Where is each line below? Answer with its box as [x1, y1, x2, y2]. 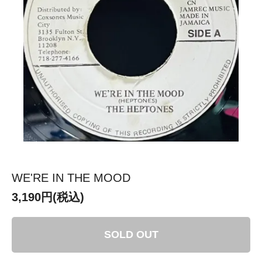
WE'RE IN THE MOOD [12, 171, 130, 184]
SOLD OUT [104, 228, 158, 240]
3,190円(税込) [12, 190, 84, 204]
